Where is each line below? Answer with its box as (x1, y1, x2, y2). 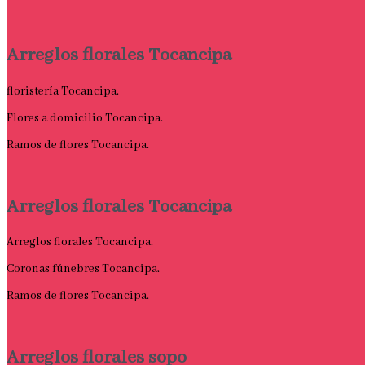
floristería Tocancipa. (7, 83, 119, 99)
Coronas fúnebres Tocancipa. (7, 262, 160, 276)
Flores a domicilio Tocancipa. (7, 110, 163, 125)
